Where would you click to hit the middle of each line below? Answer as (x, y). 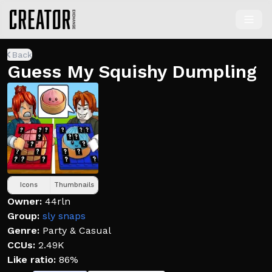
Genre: (23, 230)
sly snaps (64, 216)
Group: (23, 216)
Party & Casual (77, 230)
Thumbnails (74, 185)
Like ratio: (32, 260)
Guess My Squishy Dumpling (132, 71)
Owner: (25, 201)
